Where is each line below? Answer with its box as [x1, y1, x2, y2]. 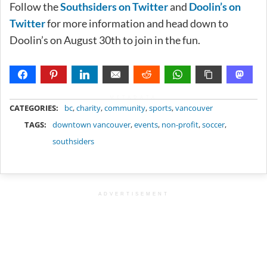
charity [76, 103, 101, 114]
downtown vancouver [52, 119, 131, 131]
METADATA [110, 94, 157, 101]
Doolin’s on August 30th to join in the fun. [10, 33, 200, 47]
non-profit [162, 119, 199, 131]
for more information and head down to [45, 17, 228, 30]
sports [149, 103, 172, 114]
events [134, 119, 159, 131]
